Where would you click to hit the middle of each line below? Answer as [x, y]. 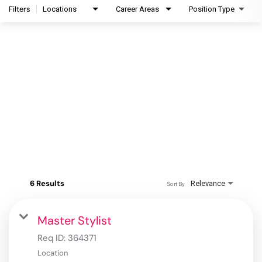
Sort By [175, 184]
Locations [60, 9]
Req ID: [53, 238]
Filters [20, 9]
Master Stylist [75, 221]
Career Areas [137, 9]
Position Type [212, 9]
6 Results [47, 184]
